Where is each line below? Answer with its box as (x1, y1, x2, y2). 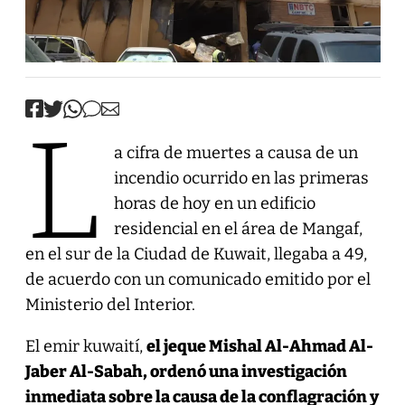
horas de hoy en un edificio (113, 193, 316, 213)
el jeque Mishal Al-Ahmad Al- (146, 335, 373, 356)
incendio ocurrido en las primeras (113, 167, 369, 188)
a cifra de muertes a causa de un (113, 142, 358, 163)
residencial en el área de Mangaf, (113, 218, 363, 239)
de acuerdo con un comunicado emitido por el (24, 268, 371, 289)
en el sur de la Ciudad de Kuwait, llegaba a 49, (24, 243, 367, 264)
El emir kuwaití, (24, 335, 146, 356)
